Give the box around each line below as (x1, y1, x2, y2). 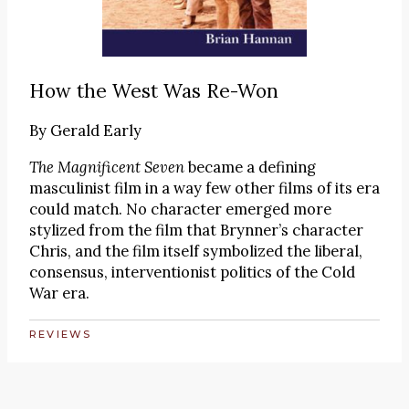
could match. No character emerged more (29, 199, 331, 220)
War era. (29, 283, 89, 304)
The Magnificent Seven (29, 157, 184, 178)
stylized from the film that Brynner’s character (29, 220, 363, 241)
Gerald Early (50, 120, 142, 141)
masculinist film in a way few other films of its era (29, 178, 380, 199)
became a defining (184, 157, 316, 178)
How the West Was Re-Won (29, 78, 278, 103)
